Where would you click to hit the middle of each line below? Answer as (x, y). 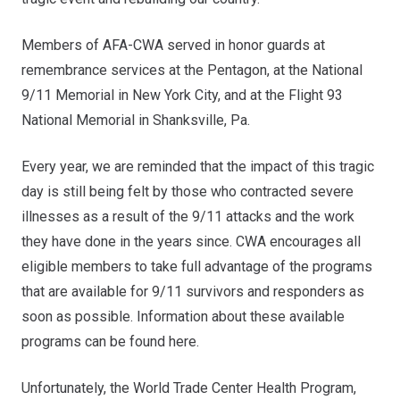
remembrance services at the (114, 70)
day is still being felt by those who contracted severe (187, 191)
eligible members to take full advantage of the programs (197, 266)
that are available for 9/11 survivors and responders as (193, 291)
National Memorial (78, 120)
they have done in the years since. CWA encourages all (191, 241)
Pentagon (237, 70)
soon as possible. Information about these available (183, 316)
